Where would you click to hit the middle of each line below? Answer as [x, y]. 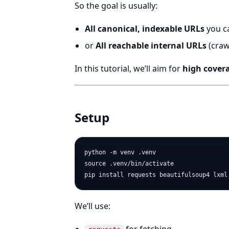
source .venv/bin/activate [129, 164]
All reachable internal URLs [151, 45]
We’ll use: [93, 206]
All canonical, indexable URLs [145, 29]
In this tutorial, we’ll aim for [129, 68]
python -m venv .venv [120, 152]
